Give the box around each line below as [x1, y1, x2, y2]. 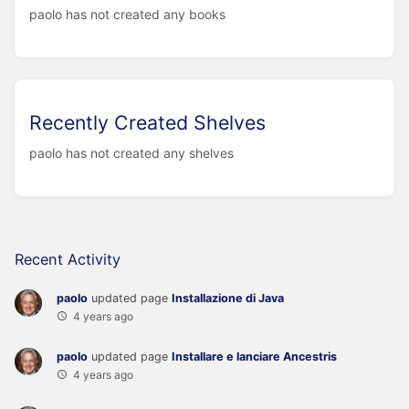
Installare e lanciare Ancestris [172, 350, 337, 364]
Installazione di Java [172, 291, 284, 306]
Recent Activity [15, 250, 121, 269]
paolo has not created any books [29, 6, 225, 23]
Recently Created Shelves [29, 110, 266, 135]
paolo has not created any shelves [29, 145, 234, 162]
